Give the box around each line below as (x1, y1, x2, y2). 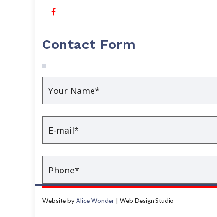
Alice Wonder (76, 197, 114, 204)
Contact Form (42, 36, 136, 52)
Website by (42, 197, 76, 204)
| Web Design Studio (114, 197, 174, 204)
